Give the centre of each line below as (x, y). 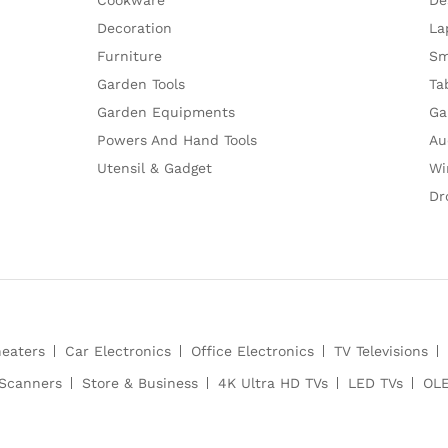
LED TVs (375, 382)
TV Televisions (381, 350)
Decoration (134, 27)
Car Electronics (118, 350)
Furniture (129, 55)
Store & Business (140, 382)
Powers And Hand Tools (177, 139)
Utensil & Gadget (154, 167)
